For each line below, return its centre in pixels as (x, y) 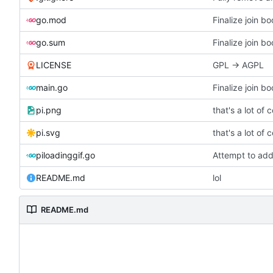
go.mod (51, 19)
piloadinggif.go (66, 155)
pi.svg (48, 132)
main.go (52, 87)
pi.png (49, 110)
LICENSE (54, 65)
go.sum (51, 42)
